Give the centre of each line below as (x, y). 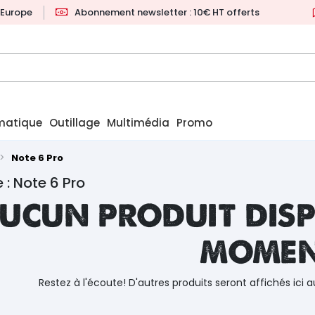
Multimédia (138, 123)
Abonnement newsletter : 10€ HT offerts (167, 12)
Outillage (75, 123)
